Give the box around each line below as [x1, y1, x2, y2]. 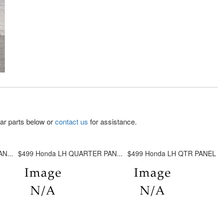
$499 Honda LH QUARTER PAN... [18, 148, 123, 158]
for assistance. [88, 116, 137, 127]
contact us [55, 116, 88, 127]
